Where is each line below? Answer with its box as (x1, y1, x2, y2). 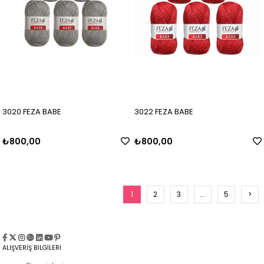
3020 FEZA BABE (2, 106, 62, 118)
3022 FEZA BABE (134, 106, 194, 118)
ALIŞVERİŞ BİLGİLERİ (2, 243, 62, 253)
